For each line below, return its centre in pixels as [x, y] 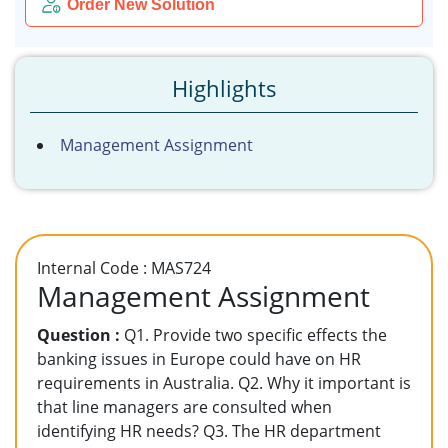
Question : [78, 335]
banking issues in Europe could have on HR [199, 359]
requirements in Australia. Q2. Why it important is [224, 383]
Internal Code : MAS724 [124, 268]
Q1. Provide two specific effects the [253, 335]
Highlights [224, 88]
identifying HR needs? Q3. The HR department [209, 431]
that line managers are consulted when [184, 407]
